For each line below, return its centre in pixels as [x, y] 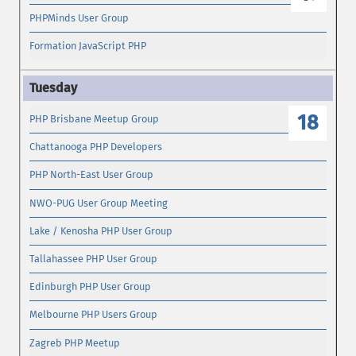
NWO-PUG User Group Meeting [99, 203]
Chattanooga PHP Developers [96, 147]
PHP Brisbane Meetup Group [95, 118]
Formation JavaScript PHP [88, 46]
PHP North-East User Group [92, 175]
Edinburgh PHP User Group [91, 287]
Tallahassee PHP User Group [94, 259]
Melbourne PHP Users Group [94, 315]
